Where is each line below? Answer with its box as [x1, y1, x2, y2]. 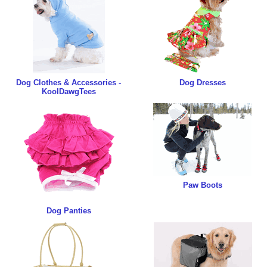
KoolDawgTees [41, 87, 96, 96]
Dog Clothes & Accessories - [16, 78, 121, 87]
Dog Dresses [179, 78, 226, 87]
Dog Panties [46, 206, 91, 215]
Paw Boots [182, 181, 222, 190]
